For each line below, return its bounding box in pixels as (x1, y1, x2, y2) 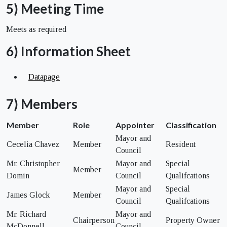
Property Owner (166, 215, 220, 224)
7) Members (6, 95, 78, 112)
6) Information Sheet (6, 43, 131, 59)
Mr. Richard (7, 209, 46, 218)
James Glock (7, 190, 50, 199)
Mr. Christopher (7, 159, 60, 168)
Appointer (116, 120, 155, 130)
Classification (166, 120, 216, 130)
